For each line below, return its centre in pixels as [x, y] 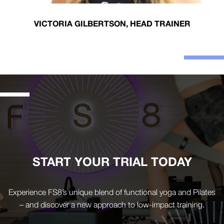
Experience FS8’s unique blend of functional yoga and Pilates [112, 192]
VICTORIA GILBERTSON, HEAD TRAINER [112, 23]
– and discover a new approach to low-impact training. [112, 204]
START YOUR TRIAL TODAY [112, 161]
